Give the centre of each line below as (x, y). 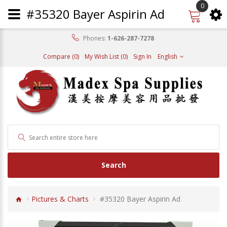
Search (113, 165)
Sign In (142, 56)
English (168, 56)
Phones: (94, 38)
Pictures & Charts (60, 199)
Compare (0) (61, 56)
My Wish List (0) (106, 56)
